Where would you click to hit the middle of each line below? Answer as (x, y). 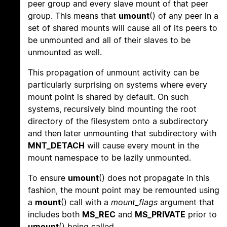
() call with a (86, 202)
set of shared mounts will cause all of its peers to (123, 28)
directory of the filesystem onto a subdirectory (118, 121)
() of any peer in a (184, 16)
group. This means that (73, 16)
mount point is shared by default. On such (108, 97)
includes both (55, 215)
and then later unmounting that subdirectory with (122, 134)
